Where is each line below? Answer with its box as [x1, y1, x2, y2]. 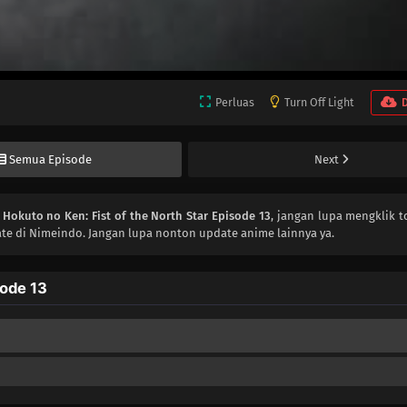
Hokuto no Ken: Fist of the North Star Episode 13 [2, 208, 271, 223]
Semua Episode [9, 152, 93, 166]
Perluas [214, 94, 254, 109]
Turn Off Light [283, 94, 354, 109]
